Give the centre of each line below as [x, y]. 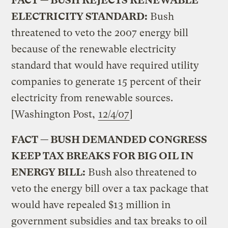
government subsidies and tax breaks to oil [109, 221]
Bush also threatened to [141, 172]
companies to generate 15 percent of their [106, 81]
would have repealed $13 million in [91, 205]
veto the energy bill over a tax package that [110, 188]
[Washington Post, [55, 114]
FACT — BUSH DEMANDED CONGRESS [109, 139]
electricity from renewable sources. [92, 98]
